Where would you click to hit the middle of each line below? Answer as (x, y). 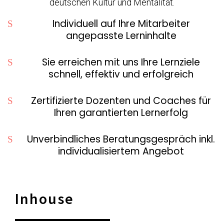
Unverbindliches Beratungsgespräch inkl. (121, 139)
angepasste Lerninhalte (121, 36)
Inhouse (44, 198)
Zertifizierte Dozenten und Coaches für (121, 101)
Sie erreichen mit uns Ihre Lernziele (121, 62)
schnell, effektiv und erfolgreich (121, 74)
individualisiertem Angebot (121, 151)
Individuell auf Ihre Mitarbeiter (121, 24)
